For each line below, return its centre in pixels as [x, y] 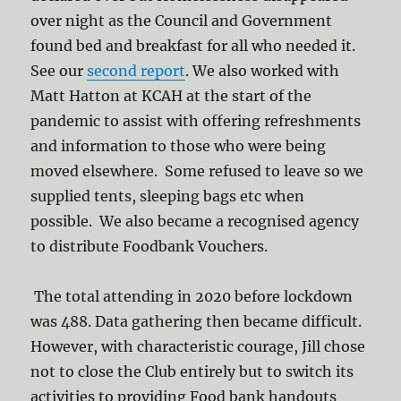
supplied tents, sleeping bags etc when [168, 196]
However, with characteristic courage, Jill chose [198, 347]
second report [137, 71]
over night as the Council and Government [182, 21]
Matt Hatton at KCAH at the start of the [171, 96]
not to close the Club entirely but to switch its [192, 372]
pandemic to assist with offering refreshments [196, 121]
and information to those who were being [179, 146]
